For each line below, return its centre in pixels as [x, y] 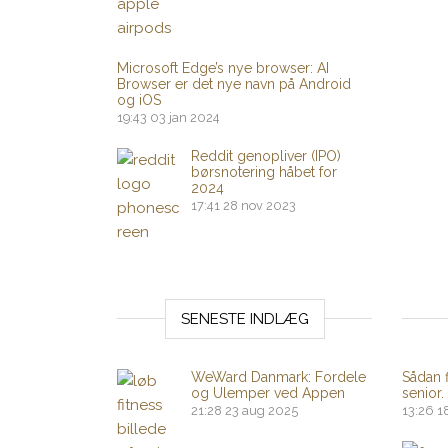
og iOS [139, 100]
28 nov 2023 [259, 205]
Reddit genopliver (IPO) [266, 156]
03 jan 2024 [185, 117]
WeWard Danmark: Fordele [278, 377]
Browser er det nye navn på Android [234, 84]
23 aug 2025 [261, 410]
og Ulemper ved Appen [268, 393]
